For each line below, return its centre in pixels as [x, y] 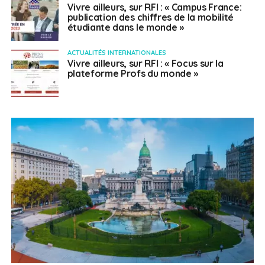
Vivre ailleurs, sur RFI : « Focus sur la [145, 63]
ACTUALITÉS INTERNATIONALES [117, 52]
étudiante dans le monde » [125, 27]
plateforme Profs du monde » [133, 73]
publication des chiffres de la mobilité [151, 17]
